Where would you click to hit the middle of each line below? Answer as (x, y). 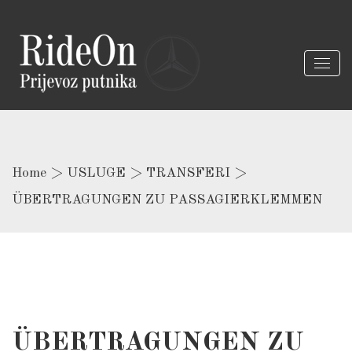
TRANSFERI (188, 173)
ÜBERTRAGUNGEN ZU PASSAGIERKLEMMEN (167, 200)
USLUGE (96, 173)
